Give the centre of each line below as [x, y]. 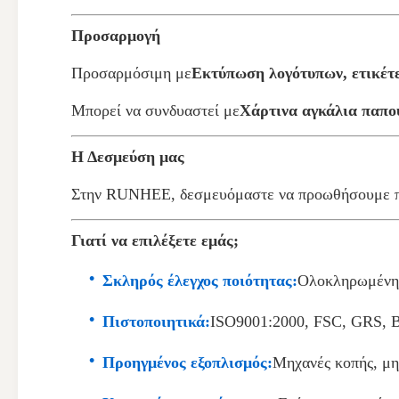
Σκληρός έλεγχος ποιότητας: [200, 281]
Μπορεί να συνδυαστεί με [155, 110]
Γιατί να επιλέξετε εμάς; [155, 240]
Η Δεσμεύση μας [128, 157]
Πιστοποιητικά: [156, 322]
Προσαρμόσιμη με [131, 73]
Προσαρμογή [116, 36]
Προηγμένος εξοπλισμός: [187, 362]
